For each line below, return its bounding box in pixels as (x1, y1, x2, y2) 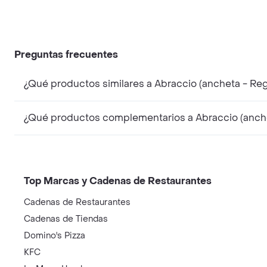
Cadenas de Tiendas (24, 213, 108, 225)
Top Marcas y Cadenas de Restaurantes (24, 175, 212, 187)
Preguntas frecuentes (14, 48, 118, 61)
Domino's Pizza (24, 230, 85, 241)
